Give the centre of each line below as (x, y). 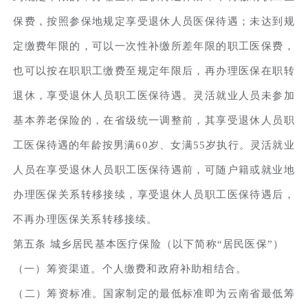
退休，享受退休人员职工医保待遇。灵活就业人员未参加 (154, 95)
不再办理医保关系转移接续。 (86, 219)
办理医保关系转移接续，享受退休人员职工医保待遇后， (154, 194)
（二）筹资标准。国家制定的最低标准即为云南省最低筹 (154, 293)
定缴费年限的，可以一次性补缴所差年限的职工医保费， (154, 46)
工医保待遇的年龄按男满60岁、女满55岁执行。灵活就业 (154, 145)
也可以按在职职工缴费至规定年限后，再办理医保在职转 (154, 70)
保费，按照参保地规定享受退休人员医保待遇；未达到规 (154, 21)
